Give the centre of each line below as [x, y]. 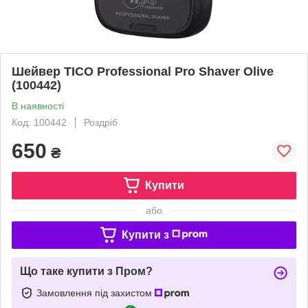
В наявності [38, 106]
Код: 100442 [39, 122]
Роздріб [101, 122]
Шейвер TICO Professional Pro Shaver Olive [143, 71]
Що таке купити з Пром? [86, 271]
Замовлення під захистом [96, 293]
